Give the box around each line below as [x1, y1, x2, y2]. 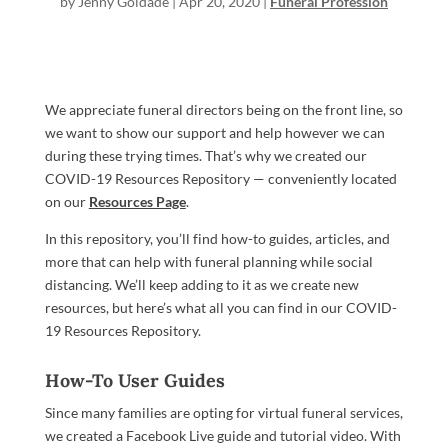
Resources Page [88, 193, 186, 210]
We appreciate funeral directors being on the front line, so [44, 101, 403, 118]
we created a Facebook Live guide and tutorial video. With [44, 427, 401, 444]
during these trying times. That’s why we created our [44, 147, 367, 164]
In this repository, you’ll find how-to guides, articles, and [44, 230, 390, 247]
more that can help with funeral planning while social [44, 253, 373, 270]
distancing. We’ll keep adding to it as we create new [44, 276, 359, 293]
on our [44, 193, 89, 210]
